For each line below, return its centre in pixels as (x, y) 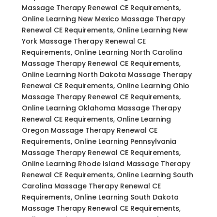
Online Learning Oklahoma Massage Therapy (101, 108)
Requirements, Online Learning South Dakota (100, 197)
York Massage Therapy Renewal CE (84, 41)
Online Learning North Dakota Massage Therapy (107, 74)
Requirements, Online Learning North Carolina (102, 52)
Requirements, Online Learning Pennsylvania (99, 141)
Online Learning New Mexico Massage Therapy (103, 19)
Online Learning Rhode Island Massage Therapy (106, 163)
